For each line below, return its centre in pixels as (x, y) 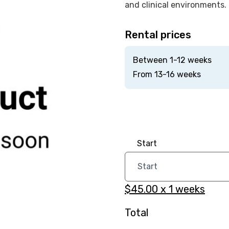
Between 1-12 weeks (172, 60)
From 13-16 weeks (167, 74)
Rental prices (158, 35)
